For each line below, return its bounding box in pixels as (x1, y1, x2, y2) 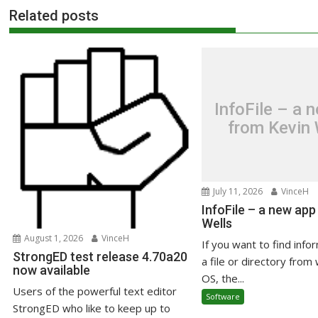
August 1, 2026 (22, 232, 84, 245)
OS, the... (201, 271, 244, 285)
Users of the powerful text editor (13, 284, 177, 299)
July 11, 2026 (210, 185, 263, 197)
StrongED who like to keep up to (13, 301, 171, 316)
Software (205, 291, 240, 302)
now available (13, 263, 91, 278)
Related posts (9, 7, 99, 24)
